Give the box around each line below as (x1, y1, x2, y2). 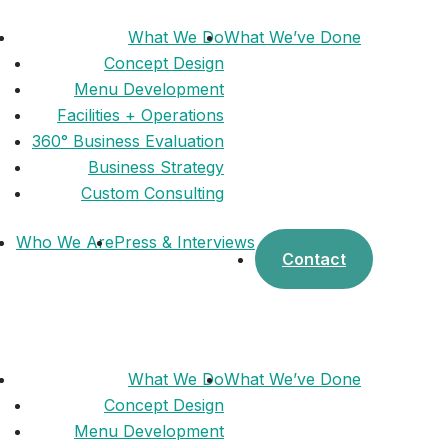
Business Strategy (88, 157, 224, 177)
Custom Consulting (81, 183, 224, 203)
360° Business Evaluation (32, 131, 224, 151)
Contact (282, 249, 346, 269)
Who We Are (16, 232, 114, 252)
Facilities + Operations (57, 105, 224, 125)
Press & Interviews (114, 232, 255, 252)
